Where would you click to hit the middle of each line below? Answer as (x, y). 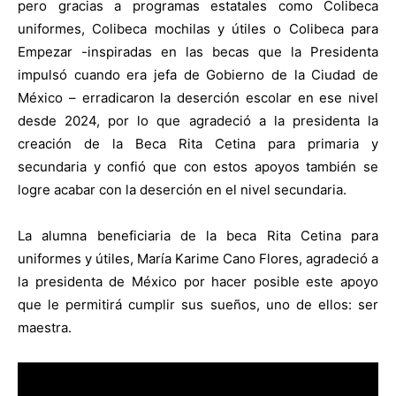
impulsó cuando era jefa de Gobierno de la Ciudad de (198, 74)
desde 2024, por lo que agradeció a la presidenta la (198, 120)
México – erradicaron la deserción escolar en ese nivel (198, 97)
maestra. (45, 327)
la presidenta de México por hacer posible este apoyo (198, 281)
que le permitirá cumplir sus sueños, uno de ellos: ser (198, 304)
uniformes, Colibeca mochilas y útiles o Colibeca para (198, 28)
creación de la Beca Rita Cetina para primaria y (198, 143)
